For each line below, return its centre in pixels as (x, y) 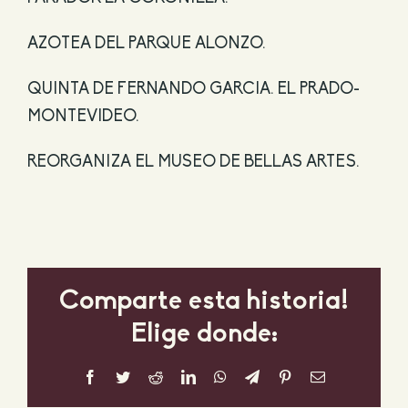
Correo (344, 377)
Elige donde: (204, 335)
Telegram (286, 377)
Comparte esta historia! (204, 302)
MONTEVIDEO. (82, 117)
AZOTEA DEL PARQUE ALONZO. (146, 45)
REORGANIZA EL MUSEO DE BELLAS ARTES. (193, 163)
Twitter (150, 377)
